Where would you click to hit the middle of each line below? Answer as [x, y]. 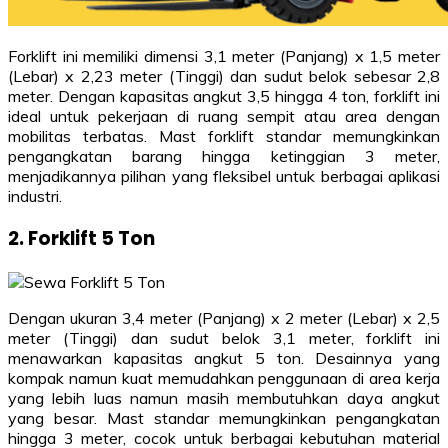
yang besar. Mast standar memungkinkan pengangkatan [224, 417]
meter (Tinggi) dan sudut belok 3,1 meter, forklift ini [224, 337]
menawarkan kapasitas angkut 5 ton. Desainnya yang [224, 357]
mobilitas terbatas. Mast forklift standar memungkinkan [224, 135]
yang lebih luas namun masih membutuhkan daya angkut [224, 397]
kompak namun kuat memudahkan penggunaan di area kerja [224, 377]
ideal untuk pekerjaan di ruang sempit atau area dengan [224, 115]
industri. [35, 195]
